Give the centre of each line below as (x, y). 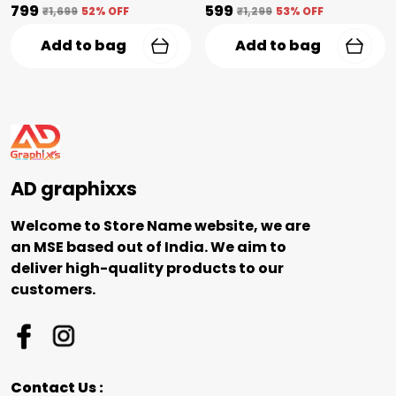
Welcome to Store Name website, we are (160, 226)
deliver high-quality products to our (147, 268)
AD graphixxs (74, 189)
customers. (53, 289)
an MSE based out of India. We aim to (148, 247)
